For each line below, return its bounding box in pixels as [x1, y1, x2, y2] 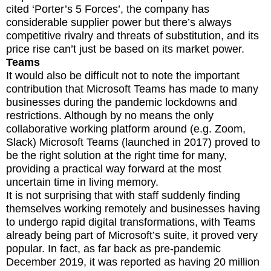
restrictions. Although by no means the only [6, 109, 214, 122]
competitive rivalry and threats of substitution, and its [6, 29, 259, 42]
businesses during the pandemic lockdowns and [6, 96, 237, 108]
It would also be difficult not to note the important [6, 69, 240, 82]
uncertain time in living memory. [6, 175, 158, 188]
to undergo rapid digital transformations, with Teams [6, 215, 255, 228]
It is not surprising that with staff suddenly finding [6, 189, 240, 201]
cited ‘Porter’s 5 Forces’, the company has [6, 2, 209, 15]
